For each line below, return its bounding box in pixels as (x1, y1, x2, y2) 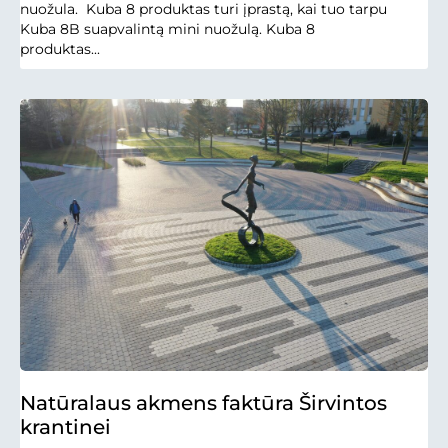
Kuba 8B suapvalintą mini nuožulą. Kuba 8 (20, 19, 315, 38)
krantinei (20, 414, 111, 439)
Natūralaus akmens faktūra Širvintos (20, 390, 387, 415)
